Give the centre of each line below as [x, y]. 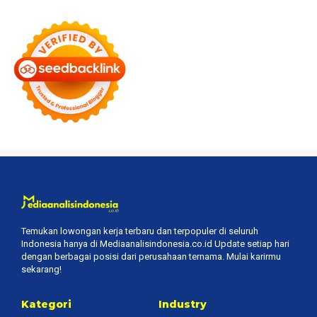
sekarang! [41, 270]
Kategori [46, 305]
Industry [183, 305]
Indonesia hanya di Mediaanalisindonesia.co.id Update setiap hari [155, 244]
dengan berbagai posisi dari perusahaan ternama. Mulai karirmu [151, 257]
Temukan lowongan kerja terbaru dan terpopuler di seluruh [140, 231]
